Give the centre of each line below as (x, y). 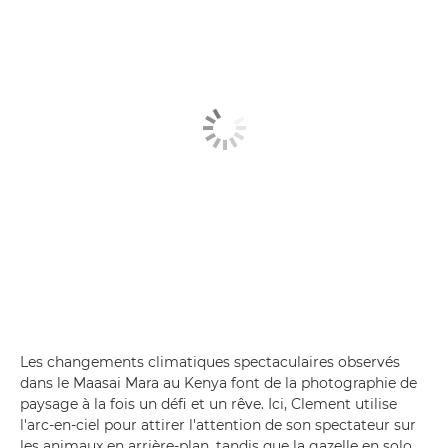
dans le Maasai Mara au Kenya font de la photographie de (218, 382)
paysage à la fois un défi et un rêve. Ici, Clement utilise (208, 403)
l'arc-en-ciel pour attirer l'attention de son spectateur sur (218, 424)
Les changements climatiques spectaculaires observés (210, 361)
